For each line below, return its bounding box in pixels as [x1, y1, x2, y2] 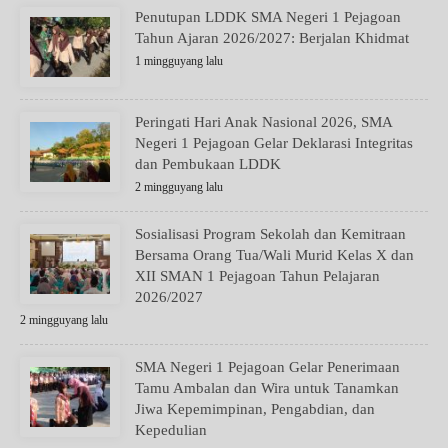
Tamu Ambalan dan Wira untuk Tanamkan [135, 380, 399, 396]
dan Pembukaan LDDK [135, 156, 281, 172]
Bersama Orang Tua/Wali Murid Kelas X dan [135, 247, 414, 263]
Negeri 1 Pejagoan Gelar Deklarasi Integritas [135, 135, 413, 151]
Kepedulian [135, 422, 207, 438]
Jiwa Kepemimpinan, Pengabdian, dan [135, 401, 375, 417]
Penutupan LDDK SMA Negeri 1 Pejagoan [135, 9, 401, 25]
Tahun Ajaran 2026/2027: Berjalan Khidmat [135, 30, 409, 46]
